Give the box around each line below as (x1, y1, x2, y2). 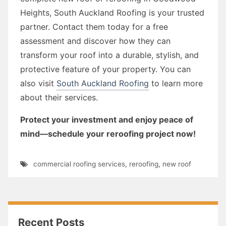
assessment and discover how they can (20, 35, 171, 46)
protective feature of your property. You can (20, 64, 191, 74)
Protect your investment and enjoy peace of (20, 114, 193, 125)
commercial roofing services (33, 159, 125, 168)
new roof (162, 159, 191, 168)
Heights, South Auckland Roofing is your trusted (20, 7, 204, 18)
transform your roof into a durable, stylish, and (20, 49, 199, 60)
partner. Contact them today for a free (20, 21, 168, 32)
